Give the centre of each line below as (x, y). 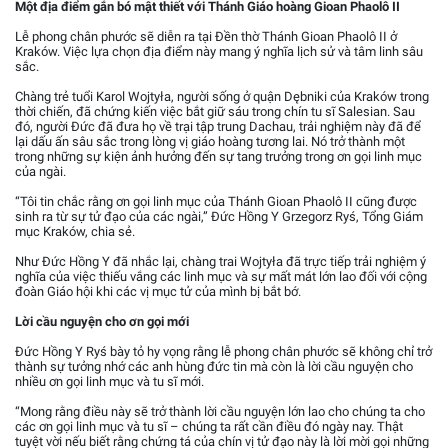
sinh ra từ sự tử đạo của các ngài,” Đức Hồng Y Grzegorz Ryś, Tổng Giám (219, 217)
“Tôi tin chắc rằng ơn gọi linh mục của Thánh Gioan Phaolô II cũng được (216, 202)
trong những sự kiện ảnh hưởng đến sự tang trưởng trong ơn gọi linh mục (218, 157)
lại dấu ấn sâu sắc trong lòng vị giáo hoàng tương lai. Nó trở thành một (210, 142)
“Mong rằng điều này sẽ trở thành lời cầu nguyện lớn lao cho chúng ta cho (220, 412)
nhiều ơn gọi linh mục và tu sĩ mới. (109, 382)
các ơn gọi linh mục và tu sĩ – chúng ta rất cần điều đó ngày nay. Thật (209, 427)
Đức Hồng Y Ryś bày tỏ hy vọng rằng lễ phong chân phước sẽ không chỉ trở (223, 352)
